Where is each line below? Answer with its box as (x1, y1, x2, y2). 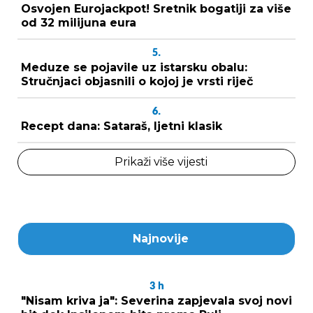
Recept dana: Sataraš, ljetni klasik (21, 119, 222, 133)
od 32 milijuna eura (21, 15, 136, 29)
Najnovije (133, 231, 189, 245)
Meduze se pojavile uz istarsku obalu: (21, 60, 247, 74)
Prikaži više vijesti (114, 154, 208, 168)
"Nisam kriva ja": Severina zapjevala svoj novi (21, 293, 292, 307)
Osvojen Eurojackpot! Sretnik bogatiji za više (21, 1, 291, 15)
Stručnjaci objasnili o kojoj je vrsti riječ (21, 74, 253, 88)
